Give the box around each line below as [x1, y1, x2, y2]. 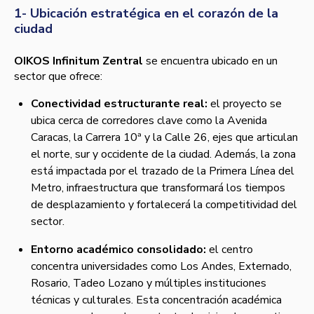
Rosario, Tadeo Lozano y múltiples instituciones [31, 275, 266, 292]
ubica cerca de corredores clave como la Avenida [31, 113, 267, 129]
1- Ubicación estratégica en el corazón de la [14, 5, 278, 22]
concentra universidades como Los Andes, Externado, [31, 259, 292, 275]
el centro [206, 242, 253, 258]
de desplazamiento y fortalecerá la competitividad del [31, 197, 297, 213]
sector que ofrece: [14, 69, 102, 85]
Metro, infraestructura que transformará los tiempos [31, 180, 285, 196]
